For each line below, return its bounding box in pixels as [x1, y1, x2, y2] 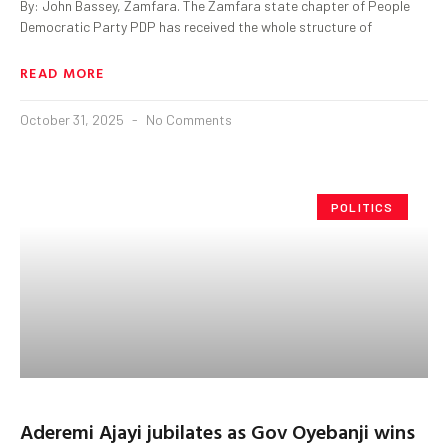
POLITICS [331, 199, 394, 214]
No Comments [143, 110, 232, 128]
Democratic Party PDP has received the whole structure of [20, 17, 372, 35]
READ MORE [20, 61, 105, 83]
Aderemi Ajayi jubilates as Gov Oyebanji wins [20, 415, 415, 446]
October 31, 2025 [20, 110, 127, 128]
